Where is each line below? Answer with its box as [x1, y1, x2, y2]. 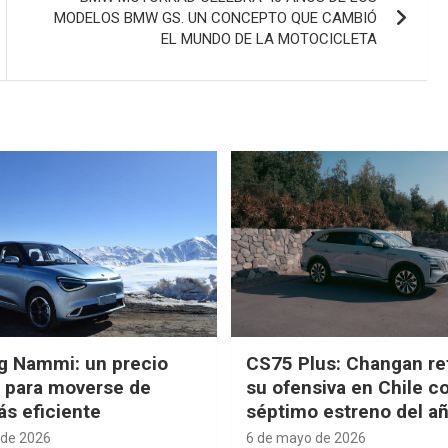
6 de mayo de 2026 [246, 429, 366, 446]
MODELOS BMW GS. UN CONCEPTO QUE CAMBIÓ [54, 9, 378, 27]
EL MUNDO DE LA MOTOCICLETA [161, 30, 378, 48]
